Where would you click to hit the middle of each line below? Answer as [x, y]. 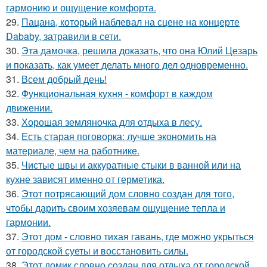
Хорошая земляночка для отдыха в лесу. [112, 122]
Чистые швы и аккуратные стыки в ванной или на [131, 165]
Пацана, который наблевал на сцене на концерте [131, 22]
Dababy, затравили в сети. [63, 36]
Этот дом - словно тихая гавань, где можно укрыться [138, 237]
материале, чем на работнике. [73, 151]
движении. [29, 108]
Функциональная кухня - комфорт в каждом [117, 94]
